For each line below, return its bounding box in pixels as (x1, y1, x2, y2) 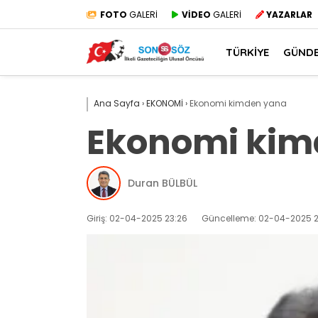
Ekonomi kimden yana (190, 97, 287, 109)
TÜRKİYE (226, 45, 269, 59)
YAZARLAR (266, 8, 312, 21)
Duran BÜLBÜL (128, 175, 197, 190)
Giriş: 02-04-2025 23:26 (87, 212, 187, 224)
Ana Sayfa (94, 97, 140, 109)
